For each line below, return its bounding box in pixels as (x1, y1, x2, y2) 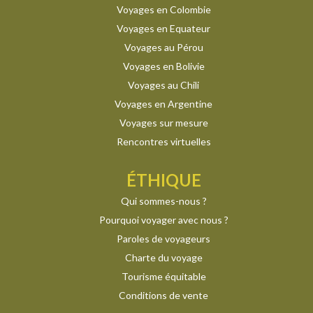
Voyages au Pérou (124, 41, 203, 53)
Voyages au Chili (128, 78, 199, 91)
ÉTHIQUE (126, 169, 201, 190)
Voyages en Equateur (117, 22, 210, 34)
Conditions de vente (119, 289, 208, 301)
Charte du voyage (124, 251, 203, 263)
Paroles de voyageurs (117, 232, 210, 245)
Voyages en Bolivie (122, 59, 205, 72)
